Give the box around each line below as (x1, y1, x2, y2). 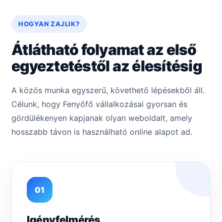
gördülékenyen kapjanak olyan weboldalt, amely (11, 113, 192, 123)
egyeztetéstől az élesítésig (11, 57, 202, 75)
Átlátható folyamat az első (11, 41, 197, 59)
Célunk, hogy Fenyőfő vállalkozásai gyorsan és (11, 99, 187, 110)
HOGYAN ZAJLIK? (18, 20, 80, 28)
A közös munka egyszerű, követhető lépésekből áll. (11, 85, 205, 96)
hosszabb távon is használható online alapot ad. (11, 127, 192, 137)
